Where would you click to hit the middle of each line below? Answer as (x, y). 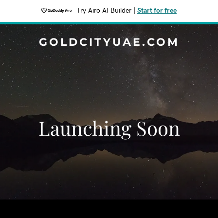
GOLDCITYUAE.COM (109, 42)
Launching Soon (109, 128)
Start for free (157, 11)
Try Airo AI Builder (104, 11)
